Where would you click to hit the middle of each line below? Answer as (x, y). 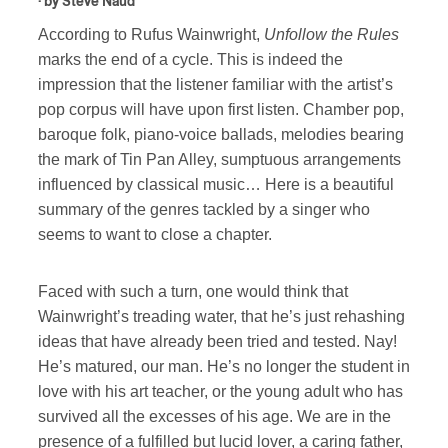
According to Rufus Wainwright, (151, 34)
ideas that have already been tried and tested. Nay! (217, 341)
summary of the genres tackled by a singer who (204, 209)
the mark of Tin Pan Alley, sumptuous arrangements (219, 159)
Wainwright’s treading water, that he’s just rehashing (221, 316)
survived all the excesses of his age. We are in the (214, 416)
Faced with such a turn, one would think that (193, 291)
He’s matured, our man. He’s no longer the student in (224, 366)
